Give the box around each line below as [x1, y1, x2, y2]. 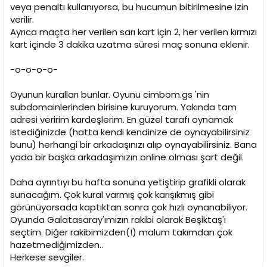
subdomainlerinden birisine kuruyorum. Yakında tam [10, 101, 237, 114]
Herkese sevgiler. [10, 251, 84, 264]
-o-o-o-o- [10, 63, 58, 76]
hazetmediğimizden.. [10, 238, 103, 252]
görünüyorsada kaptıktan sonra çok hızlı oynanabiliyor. [10, 201, 247, 214]
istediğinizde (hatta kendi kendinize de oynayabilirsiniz [10, 126, 250, 139]
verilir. [10, 13, 34, 26]
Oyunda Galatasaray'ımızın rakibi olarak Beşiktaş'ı [10, 213, 226, 226]
